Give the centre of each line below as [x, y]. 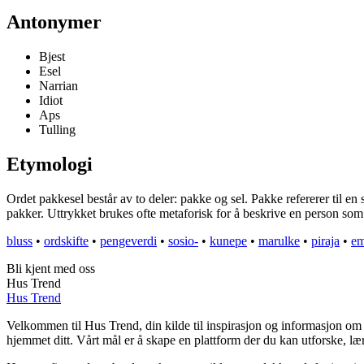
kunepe [228, 241]
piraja [325, 241]
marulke [279, 241]
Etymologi [50, 165]
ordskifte [66, 241]
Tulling [57, 130]
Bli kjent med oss [51, 269]
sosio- [183, 241]
